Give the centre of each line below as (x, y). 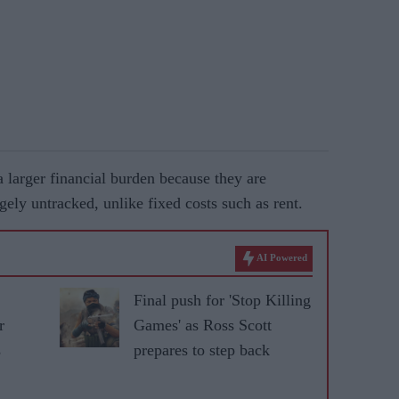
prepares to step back (202, 350)
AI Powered (282, 257)
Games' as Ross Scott (203, 325)
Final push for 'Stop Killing (222, 300)
